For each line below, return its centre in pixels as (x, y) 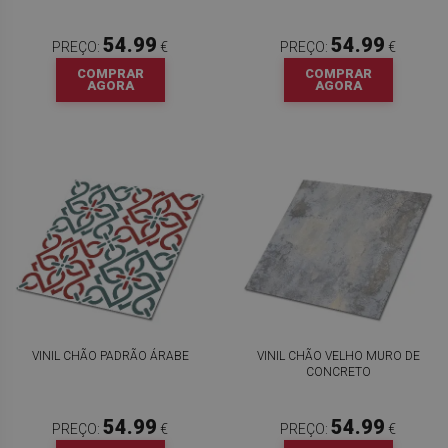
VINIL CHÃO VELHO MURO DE (338, 356)
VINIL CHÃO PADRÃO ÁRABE (110, 356)
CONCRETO (338, 372)
